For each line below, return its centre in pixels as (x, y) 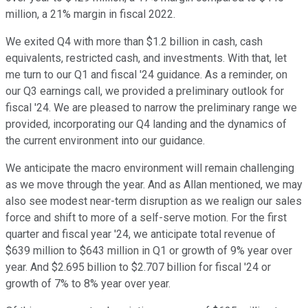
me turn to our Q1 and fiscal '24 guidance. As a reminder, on (146, 75)
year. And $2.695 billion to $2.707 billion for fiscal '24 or (138, 267)
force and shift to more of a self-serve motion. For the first (146, 218)
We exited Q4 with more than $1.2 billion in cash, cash (134, 42)
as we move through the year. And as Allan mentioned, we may (154, 185)
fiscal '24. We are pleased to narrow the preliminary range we (151, 108)
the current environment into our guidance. (105, 141)
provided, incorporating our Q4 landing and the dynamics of (146, 124)
